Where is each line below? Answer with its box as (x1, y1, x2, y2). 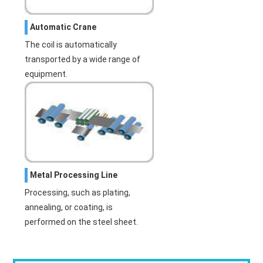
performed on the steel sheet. (25, 217, 139, 227)
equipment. (25, 69, 68, 79)
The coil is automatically (25, 40, 117, 50)
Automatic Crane (30, 22, 97, 32)
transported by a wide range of (25, 55, 141, 65)
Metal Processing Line (30, 170, 118, 180)
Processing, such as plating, (25, 187, 131, 197)
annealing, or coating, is (25, 202, 113, 212)
